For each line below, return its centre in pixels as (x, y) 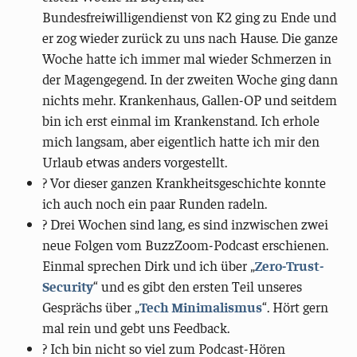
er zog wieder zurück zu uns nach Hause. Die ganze (190, 37)
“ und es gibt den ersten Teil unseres (198, 286)
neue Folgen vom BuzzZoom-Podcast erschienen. (186, 244)
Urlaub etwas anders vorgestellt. (135, 161)
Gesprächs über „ (91, 306)
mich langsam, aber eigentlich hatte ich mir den (181, 141)
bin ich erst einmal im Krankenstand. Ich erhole (181, 120)
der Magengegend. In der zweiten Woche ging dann (190, 78)
